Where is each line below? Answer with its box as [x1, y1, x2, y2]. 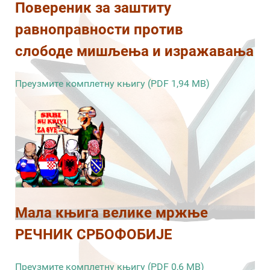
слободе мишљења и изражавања [15, 42, 254, 60]
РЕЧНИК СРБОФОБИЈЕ [15, 225, 172, 243]
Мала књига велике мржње [15, 204, 208, 221]
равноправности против [15, 20, 183, 38]
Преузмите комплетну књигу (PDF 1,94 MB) [15, 77, 210, 89]
